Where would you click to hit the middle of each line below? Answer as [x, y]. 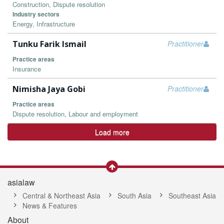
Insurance [27, 69]
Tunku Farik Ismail [49, 44]
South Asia [134, 195]
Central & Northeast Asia [61, 195]
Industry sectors [36, 14]
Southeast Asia [192, 195]
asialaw [21, 182]
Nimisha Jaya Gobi [49, 89]
